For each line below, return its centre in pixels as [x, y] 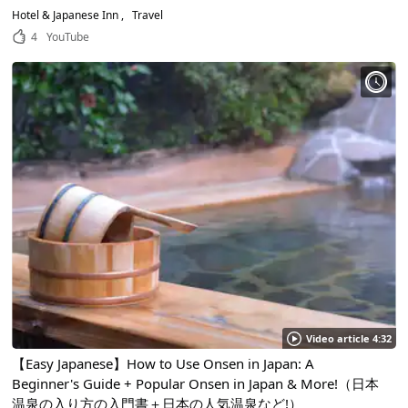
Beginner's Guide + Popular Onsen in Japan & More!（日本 [196, 384]
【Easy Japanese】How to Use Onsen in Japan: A [163, 364]
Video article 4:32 [348, 339]
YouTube [68, 36]
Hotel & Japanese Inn [67, 15]
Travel [147, 15]
